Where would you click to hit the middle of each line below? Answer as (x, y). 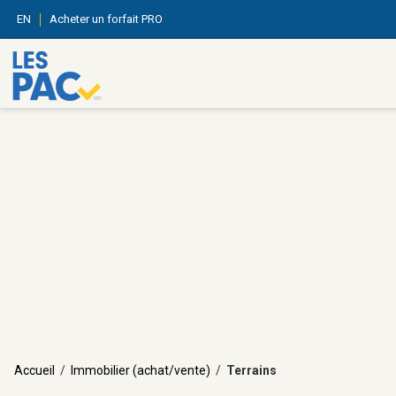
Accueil (34, 370)
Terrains (251, 370)
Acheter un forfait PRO (106, 19)
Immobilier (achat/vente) (141, 370)
